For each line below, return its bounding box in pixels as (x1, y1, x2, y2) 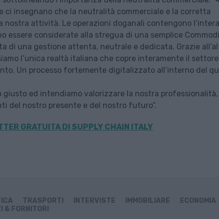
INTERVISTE (73, 197, 115, 205)
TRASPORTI (22, 197, 64, 205)
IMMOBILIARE (125, 197, 170, 205)
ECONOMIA (180, 197, 216, 205)
